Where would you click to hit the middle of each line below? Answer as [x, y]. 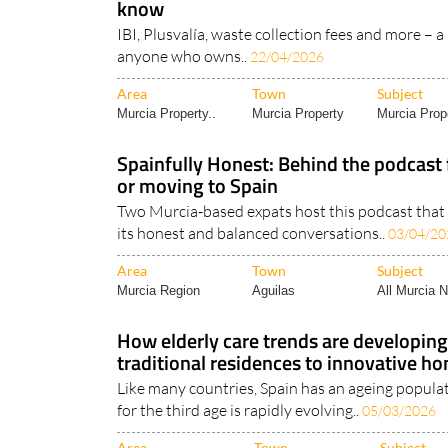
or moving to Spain [197, 186]
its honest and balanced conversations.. [252, 233]
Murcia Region [158, 291]
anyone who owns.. [183, 56]
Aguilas [273, 291]
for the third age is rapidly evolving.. [239, 410]
